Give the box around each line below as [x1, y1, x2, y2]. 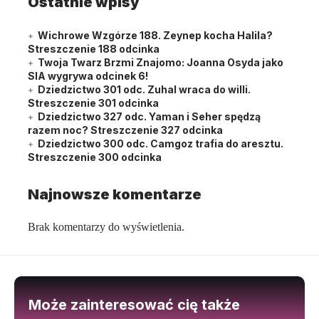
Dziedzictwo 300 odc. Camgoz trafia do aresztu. [38, 137, 283, 150]
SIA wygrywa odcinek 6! [28, 69, 148, 82]
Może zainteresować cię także [28, 296, 240, 313]
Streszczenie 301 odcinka [28, 96, 159, 109]
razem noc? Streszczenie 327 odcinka [28, 123, 223, 136]
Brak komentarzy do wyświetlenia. [28, 220, 184, 233]
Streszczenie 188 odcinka [28, 42, 159, 55]
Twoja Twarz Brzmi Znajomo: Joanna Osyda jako [38, 56, 283, 68]
